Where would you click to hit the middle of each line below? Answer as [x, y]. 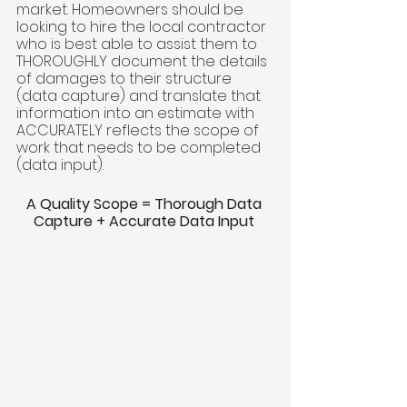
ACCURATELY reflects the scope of [139, 131]
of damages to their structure [126, 79]
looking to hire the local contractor [143, 27]
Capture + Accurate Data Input [145, 222]
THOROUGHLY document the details [144, 62]
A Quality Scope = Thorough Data [145, 204]
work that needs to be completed [140, 148]
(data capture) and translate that [140, 96]
